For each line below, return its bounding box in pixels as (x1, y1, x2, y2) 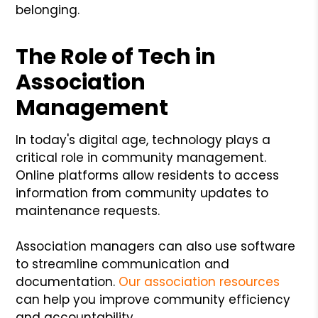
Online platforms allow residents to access (16, 166, 280, 184)
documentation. (16, 273, 119, 290)
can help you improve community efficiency (16, 290, 291, 308)
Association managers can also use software (16, 237, 296, 255)
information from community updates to (16, 184, 269, 202)
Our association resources (119, 273, 280, 290)
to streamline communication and (16, 255, 230, 273)
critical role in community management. (16, 148, 267, 166)
